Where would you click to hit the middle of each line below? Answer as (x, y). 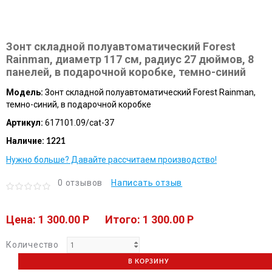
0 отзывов (80, 183)
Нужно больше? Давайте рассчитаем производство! (111, 160)
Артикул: (25, 123)
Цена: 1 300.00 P (48, 220)
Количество (32, 244)
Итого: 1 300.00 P (149, 220)
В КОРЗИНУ (148, 261)
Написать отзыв (147, 183)
